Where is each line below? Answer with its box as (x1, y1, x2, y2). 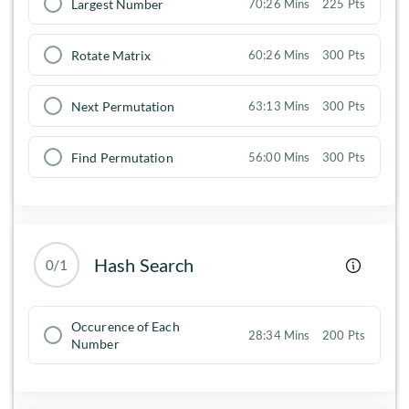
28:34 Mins (248, 328, 310, 343)
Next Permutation (71, 98, 175, 114)
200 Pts (322, 328, 365, 343)
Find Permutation (71, 149, 173, 165)
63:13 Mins (248, 99, 310, 114)
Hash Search (94, 254, 194, 277)
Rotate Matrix (71, 47, 152, 63)
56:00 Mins (248, 150, 310, 165)
